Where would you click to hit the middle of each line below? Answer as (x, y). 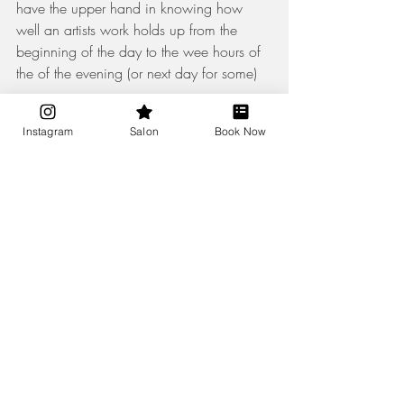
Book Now (240, 131)
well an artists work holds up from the (129, 30)
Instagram (48, 131)
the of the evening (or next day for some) (139, 73)
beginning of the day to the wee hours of (141, 52)
